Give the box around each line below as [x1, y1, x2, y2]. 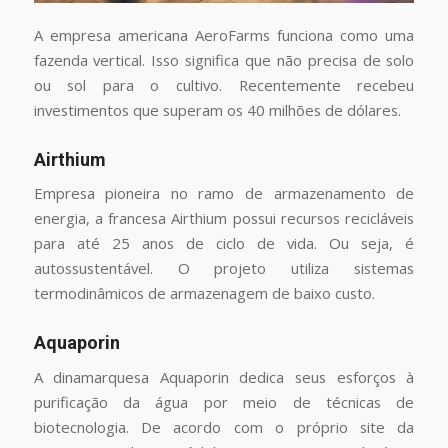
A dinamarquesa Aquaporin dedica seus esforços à [33, 367, 415, 388]
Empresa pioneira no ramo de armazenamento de [33, 183, 415, 204]
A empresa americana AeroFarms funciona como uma [33, 24, 415, 45]
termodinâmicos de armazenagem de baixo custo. [33, 283, 375, 304]
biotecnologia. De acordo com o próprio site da [33, 417, 415, 438]
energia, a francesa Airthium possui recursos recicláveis [33, 208, 415, 229]
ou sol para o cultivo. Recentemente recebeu [33, 74, 415, 95]
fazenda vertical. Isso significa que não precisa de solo [33, 49, 415, 70]
